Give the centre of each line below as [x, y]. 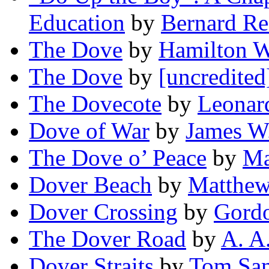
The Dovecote [95, 104]
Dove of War [89, 131]
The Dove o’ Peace [118, 158]
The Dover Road [107, 239]
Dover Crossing [103, 212]
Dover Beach [90, 185]
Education [77, 23]
